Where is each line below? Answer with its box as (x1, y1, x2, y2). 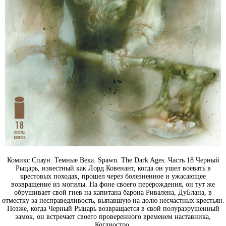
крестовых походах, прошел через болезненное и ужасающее (20, 173, 206, 181)
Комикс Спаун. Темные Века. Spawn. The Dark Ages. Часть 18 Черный (7, 156, 219, 164)
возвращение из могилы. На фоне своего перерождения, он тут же (11, 181, 215, 189)
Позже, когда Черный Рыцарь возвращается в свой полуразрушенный (7, 205, 219, 213)
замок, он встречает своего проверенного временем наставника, (15, 213, 211, 221)
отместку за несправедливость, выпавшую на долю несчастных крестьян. (2, 197, 224, 205)
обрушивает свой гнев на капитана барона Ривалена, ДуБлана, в (14, 189, 212, 197)
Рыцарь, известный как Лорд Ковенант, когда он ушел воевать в (15, 164, 211, 173)
